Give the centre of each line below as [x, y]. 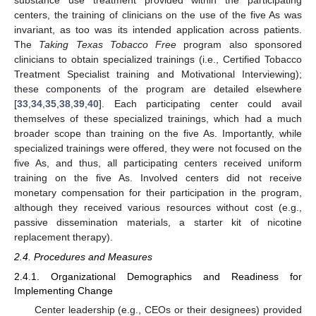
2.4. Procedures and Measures [83, 256]
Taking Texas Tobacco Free [108, 44]
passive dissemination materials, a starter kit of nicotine [158, 222]
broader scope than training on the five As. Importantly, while [158, 133]
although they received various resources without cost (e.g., [158, 207]
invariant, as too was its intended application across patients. [158, 29]
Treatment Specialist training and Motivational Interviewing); [158, 74]
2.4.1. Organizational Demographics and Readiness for [158, 276]
